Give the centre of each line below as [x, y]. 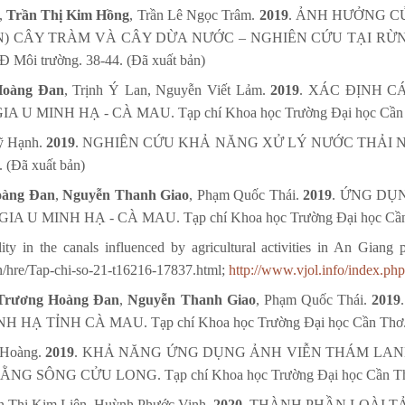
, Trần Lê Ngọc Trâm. [194, 15]
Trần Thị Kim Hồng [68, 15]
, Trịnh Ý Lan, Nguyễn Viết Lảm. [167, 90]
